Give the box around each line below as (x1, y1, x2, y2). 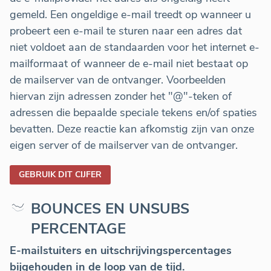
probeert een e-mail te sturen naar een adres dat (10, 24, 242, 39)
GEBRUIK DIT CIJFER (19, 169, 102, 181)
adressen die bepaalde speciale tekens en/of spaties (10, 105, 257, 120)
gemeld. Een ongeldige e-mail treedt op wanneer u (10, 7, 251, 22)
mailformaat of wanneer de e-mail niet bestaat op (10, 56, 248, 71)
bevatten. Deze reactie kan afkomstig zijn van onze (10, 122, 254, 137)
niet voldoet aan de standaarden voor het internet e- (10, 40, 260, 55)
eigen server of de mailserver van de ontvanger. (10, 138, 238, 153)
